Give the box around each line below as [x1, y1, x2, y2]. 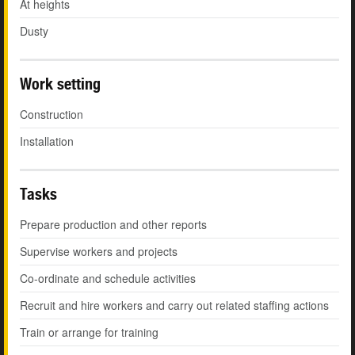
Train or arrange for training [20, 324, 158, 341]
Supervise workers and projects [20, 243, 177, 260]
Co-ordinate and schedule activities [20, 270, 196, 287]
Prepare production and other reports [20, 216, 207, 233]
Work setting [20, 74, 101, 94]
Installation [20, 133, 74, 150]
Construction [20, 106, 83, 123]
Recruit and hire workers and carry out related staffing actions [20, 297, 329, 314]
